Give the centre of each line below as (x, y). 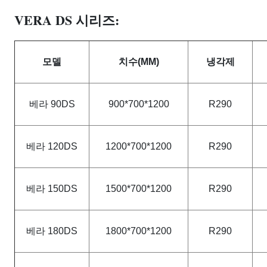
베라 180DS (52, 231)
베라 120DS (52, 146)
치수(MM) (139, 62)
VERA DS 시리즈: (67, 20)
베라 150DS (52, 189)
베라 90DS (52, 104)
